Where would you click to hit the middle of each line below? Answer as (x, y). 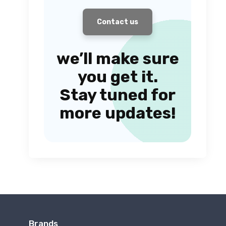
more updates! (118, 113)
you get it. (118, 77)
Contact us (118, 22)
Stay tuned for (118, 95)
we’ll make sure (118, 59)
